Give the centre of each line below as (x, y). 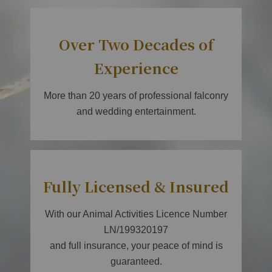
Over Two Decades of (136, 44)
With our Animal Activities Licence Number (136, 214)
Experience (136, 68)
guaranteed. (136, 262)
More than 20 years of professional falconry (136, 96)
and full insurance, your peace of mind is (136, 246)
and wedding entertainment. (136, 112)
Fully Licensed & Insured (136, 186)
